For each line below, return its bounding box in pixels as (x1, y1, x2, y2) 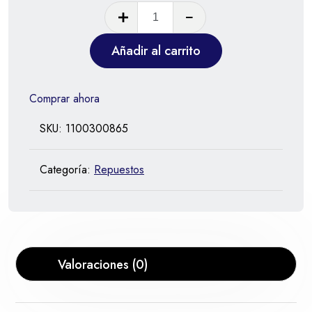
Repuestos (94, 161, 144, 178)
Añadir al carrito (111, 41, 201, 60)
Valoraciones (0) (58, 255, 148, 274)
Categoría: (40, 161, 94, 178)
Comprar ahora (29, 90, 100, 107)
